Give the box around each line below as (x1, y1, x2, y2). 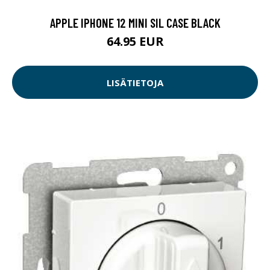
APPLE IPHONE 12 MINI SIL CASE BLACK (49, 15, 221, 31)
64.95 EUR (106, 33, 164, 50)
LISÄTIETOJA (107, 76, 163, 89)
